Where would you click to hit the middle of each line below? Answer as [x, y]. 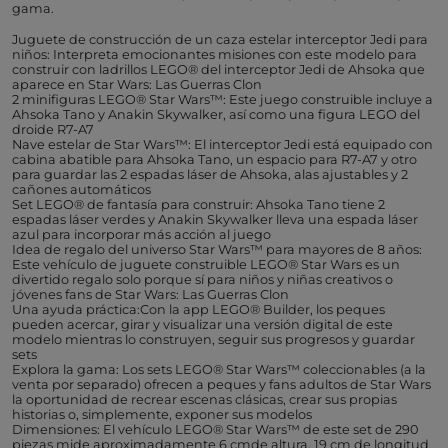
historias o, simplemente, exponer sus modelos [162, 414]
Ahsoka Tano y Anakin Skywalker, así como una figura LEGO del [216, 114]
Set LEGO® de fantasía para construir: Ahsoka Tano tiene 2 [198, 204]
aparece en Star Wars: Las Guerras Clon [137, 84]
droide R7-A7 [53, 129]
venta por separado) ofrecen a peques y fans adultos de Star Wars [221, 384]
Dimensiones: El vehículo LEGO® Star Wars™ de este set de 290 [215, 429]
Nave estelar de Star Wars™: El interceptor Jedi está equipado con [222, 144]
